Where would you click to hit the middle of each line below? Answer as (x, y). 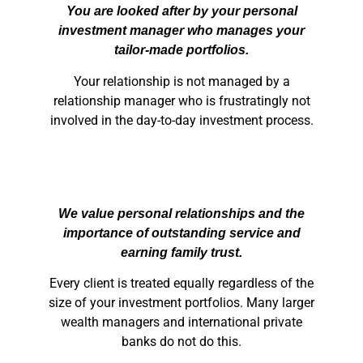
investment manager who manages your (181, 31)
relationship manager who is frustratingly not (181, 100)
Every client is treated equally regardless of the (181, 284)
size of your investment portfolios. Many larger (181, 303)
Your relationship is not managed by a (181, 81)
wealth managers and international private (181, 322)
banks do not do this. (181, 342)
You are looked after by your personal (181, 11)
